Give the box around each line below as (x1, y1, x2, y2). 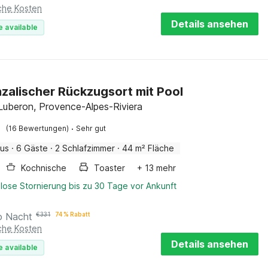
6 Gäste (16, 143, 48, 153)
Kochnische (21, 163, 67, 173)
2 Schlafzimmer (55, 143, 115, 153)
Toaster (94, 163, 126, 173)
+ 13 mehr (137, 163, 176, 173)
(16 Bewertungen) (6, 124, 69, 133)
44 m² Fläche (122, 143, 175, 153)
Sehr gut (76, 124, 106, 133)
